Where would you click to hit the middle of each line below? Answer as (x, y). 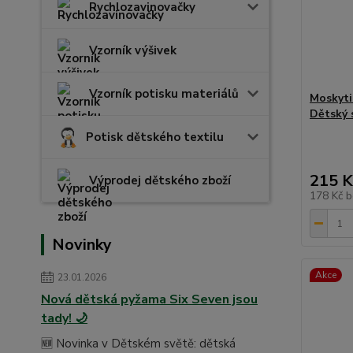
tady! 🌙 (64, 318)
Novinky (82, 245)
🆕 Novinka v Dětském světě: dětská (138, 344)
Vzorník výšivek (133, 50)
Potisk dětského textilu (155, 137)
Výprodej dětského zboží (160, 180)
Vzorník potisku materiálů (164, 94)
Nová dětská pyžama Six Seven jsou (149, 299)
